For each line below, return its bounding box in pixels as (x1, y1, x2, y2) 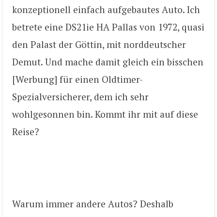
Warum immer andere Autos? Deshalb (12, 197, 173, 210)
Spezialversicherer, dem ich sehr (12, 91, 149, 103)
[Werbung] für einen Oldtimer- (12, 73, 143, 86)
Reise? (12, 125, 39, 138)
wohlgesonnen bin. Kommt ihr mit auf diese (12, 108, 198, 121)
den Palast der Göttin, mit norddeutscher (12, 38, 186, 51)
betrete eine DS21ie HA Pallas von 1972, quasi (12, 21, 204, 33)
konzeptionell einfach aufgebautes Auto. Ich (12, 3, 200, 16)
